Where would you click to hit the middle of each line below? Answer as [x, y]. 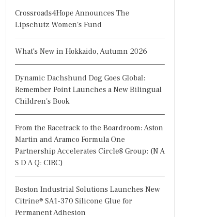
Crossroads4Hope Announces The [72, 13]
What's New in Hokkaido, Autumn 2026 [81, 51]
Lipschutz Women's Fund [58, 25]
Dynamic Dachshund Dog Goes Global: [80, 78]
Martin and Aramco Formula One [70, 139]
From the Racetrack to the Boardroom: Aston [89, 128]
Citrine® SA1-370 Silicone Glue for [74, 201]
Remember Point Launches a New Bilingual [88, 90]
